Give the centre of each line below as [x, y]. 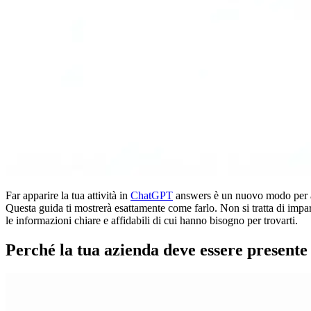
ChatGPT [152, 195]
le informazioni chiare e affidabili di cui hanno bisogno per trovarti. [152, 220]
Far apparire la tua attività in [68, 195]
